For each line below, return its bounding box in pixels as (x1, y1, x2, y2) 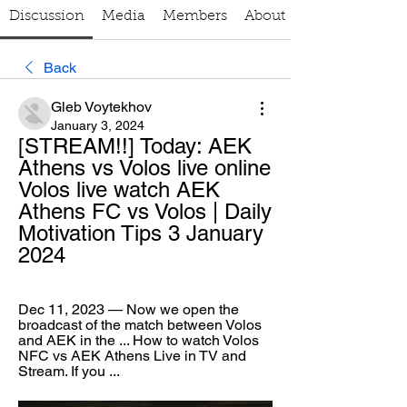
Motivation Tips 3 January (18, 221, 263, 245)
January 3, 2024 (51, 118, 144, 133)
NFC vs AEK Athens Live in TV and (18, 347, 246, 364)
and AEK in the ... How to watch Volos (18, 332, 259, 349)
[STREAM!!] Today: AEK (18, 134, 252, 158)
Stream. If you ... (18, 362, 120, 380)
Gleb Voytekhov (51, 98, 152, 115)
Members (162, 9, 227, 24)
